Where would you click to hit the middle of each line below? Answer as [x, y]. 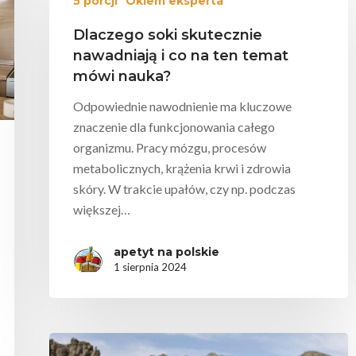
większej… [102, 209]
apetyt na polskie [166, 252]
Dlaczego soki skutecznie [168, 35]
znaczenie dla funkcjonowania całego [174, 126]
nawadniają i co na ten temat [181, 55]
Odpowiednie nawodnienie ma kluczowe [182, 106]
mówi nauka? [122, 76]
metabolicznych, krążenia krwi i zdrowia [182, 168]
